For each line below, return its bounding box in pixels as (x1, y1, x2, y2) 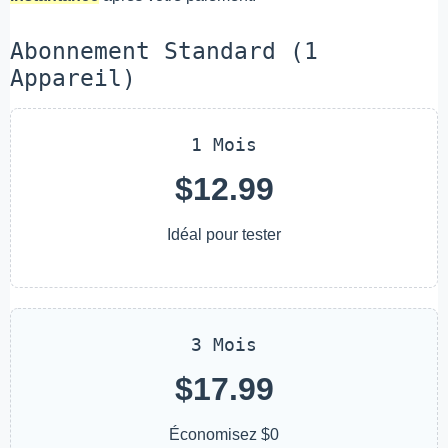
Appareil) (10, 65, 136, 92)
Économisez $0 (169, 425, 279, 443)
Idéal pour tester (167, 226, 281, 244)
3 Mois (191, 333, 257, 355)
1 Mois (191, 134, 257, 156)
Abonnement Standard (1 (10, 38, 318, 65)
